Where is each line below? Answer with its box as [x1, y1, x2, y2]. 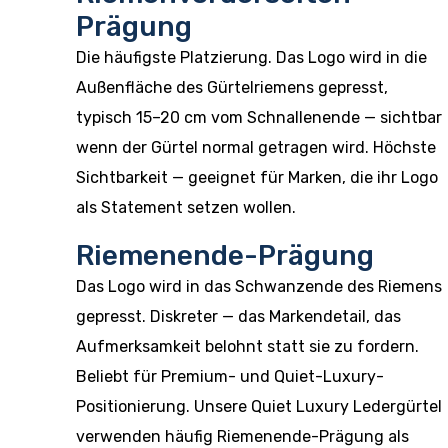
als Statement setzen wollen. [76, 198, 296, 217]
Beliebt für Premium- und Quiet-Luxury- [76, 367, 384, 386]
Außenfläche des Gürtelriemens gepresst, [76, 78, 388, 97]
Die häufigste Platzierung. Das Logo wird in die [76, 48, 427, 67]
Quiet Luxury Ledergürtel [251, 397, 442, 416]
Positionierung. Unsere [76, 397, 251, 416]
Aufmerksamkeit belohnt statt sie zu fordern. [76, 337, 419, 356]
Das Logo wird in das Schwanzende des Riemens [76, 277, 442, 296]
